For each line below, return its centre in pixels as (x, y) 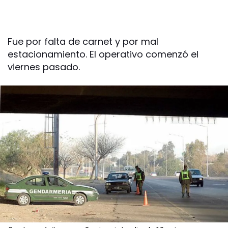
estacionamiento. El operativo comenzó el (103, 54)
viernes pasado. (44, 67)
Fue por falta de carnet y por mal (83, 41)
